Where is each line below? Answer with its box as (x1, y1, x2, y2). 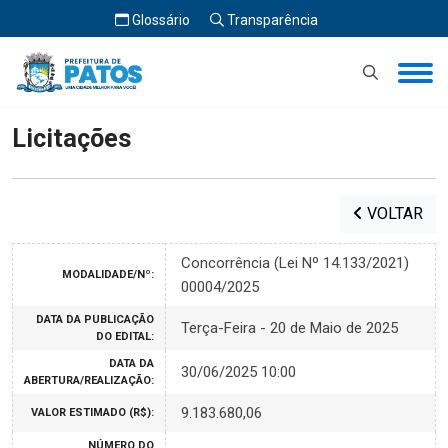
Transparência (223, 12, 318, 28)
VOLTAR (363, 204, 423, 223)
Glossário (128, 12, 190, 28)
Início (12, 56, 47, 74)
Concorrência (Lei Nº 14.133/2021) (181, 254, 409, 272)
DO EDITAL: (96, 330, 154, 343)
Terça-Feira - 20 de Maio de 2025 (181, 319, 398, 337)
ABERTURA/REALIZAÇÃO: (24, 374, 154, 387)
